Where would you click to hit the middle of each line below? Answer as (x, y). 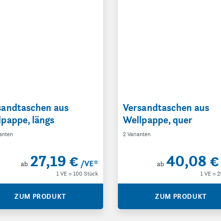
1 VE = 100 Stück (77, 173)
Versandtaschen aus (166, 108)
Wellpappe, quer (158, 120)
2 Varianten (137, 134)
